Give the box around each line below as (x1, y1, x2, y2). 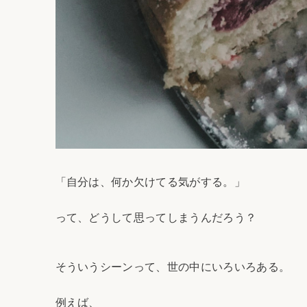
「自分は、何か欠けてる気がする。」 (55, 175, 245, 188)
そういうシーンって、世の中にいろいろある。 (55, 261, 291, 273)
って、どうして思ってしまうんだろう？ (55, 211, 257, 223)
